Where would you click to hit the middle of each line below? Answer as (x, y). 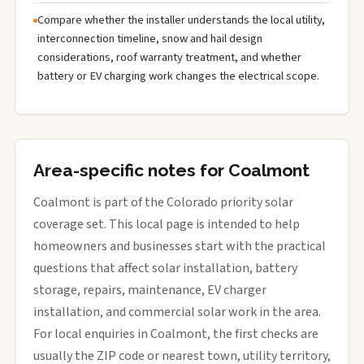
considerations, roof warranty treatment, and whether (169, 57)
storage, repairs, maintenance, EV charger (150, 290)
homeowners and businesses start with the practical (180, 246)
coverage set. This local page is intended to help (167, 224)
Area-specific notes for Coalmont (171, 170)
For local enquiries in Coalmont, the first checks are (176, 334)
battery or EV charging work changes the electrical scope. (178, 76)
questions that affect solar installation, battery (165, 268)
